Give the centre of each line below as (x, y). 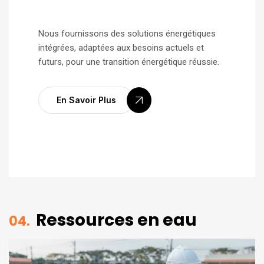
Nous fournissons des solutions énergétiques (127, 34)
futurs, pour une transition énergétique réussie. (129, 62)
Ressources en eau (116, 220)
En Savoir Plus (86, 100)
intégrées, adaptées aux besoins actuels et (121, 48)
